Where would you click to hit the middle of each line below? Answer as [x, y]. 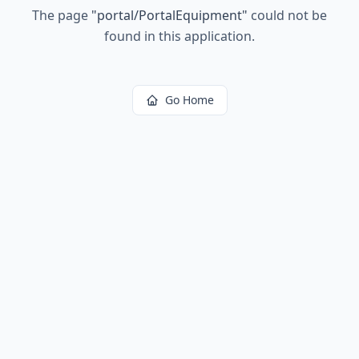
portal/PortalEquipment [169, 15]
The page [62, 15]
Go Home [189, 100]
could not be [287, 15]
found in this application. [179, 36]
